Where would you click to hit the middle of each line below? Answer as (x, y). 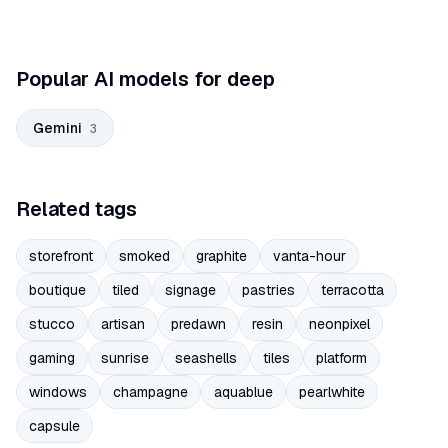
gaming (52, 358)
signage (190, 290)
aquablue (243, 392)
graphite (221, 256)
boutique (57, 290)
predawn (198, 324)
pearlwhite (332, 392)
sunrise (125, 358)
